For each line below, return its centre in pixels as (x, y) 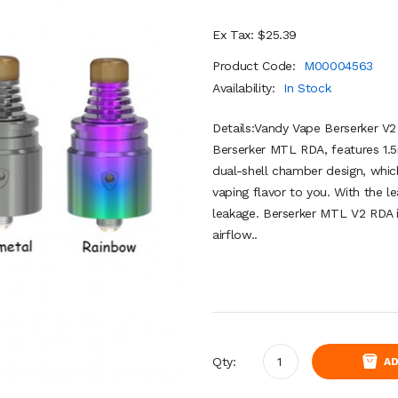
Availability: (246, 88)
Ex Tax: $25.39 (255, 35)
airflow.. (235, 235)
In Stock (307, 88)
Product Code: (256, 66)
